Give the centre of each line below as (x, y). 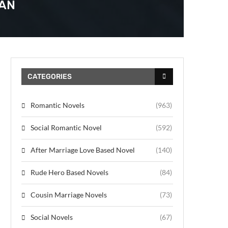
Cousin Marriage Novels (69, 194)
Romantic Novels (58, 105)
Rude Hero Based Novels (69, 172)
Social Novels (52, 217)
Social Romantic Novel (66, 127)
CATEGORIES (50, 76)
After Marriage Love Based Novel (83, 150)
